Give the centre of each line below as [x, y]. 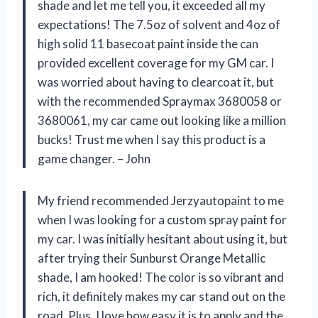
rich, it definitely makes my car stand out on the [161, 297]
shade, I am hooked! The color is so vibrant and [161, 278]
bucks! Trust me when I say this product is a [152, 140]
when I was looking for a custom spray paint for [162, 220]
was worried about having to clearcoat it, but [156, 82]
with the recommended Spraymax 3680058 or [160, 102]
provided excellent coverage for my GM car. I [156, 63]
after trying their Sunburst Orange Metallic [152, 258]
